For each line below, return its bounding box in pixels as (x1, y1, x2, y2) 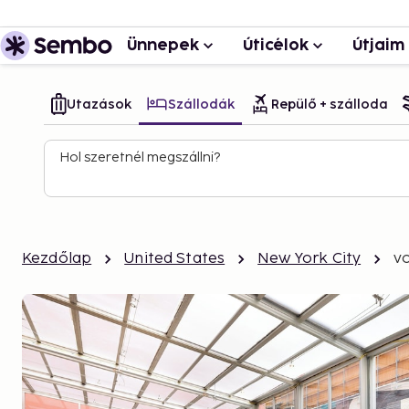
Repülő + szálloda (271, 96, 388, 112)
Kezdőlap (22, 250, 92, 267)
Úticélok (243, 38, 309, 53)
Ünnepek (127, 38, 199, 53)
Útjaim (352, 38, 404, 53)
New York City (257, 250, 362, 267)
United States (124, 250, 225, 267)
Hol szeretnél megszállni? (59, 150, 220, 165)
